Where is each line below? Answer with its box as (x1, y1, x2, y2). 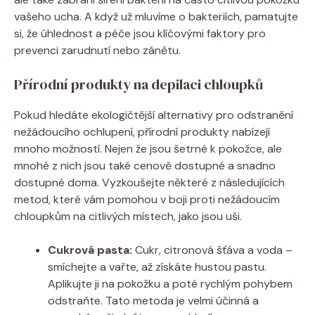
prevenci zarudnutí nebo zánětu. (14, 42, 181, 58)
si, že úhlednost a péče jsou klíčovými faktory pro (14, 25, 266, 41)
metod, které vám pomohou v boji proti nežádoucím (14, 191, 280, 207)
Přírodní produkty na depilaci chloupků (14, 74, 263, 94)
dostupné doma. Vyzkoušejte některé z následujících (14, 174, 285, 190)
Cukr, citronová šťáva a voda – (132, 242, 292, 257)
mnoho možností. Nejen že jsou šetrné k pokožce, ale (14, 141, 282, 156)
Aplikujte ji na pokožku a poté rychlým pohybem (48, 276, 292, 291)
